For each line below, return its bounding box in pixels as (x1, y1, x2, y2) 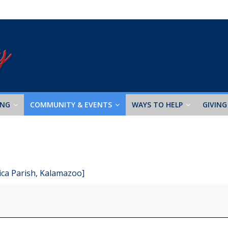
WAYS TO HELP (132, 99, 183, 109)
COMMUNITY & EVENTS (30, 99, 112, 109)
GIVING (203, 99, 227, 109)
